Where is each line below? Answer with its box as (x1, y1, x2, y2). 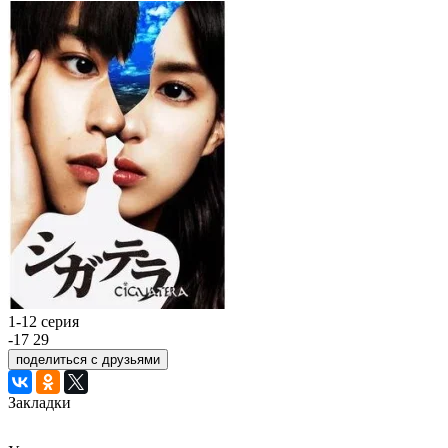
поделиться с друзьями (16, 352, 160, 367)
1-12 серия (8, 313, 79, 330)
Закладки (8, 394, 71, 411)
